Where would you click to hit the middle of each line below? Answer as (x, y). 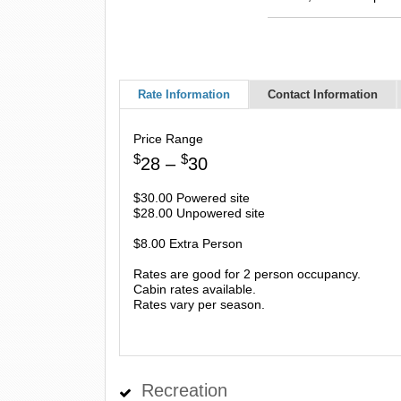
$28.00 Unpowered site (199, 213)
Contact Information (323, 94)
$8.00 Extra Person (188, 243)
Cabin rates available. (195, 289)
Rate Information (184, 94)
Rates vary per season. (199, 304)
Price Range (168, 139)
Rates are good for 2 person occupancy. (247, 274)
